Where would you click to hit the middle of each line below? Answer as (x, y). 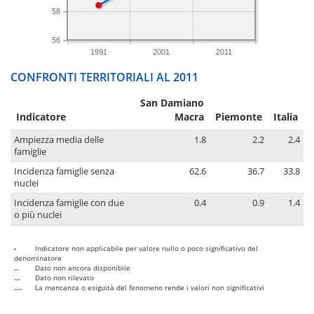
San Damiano (172, 103)
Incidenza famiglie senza (64, 172)
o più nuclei (38, 215)
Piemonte (239, 117)
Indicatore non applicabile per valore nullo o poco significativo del (146, 248)
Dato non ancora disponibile (83, 268)
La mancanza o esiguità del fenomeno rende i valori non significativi (150, 288)
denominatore (38, 258)
